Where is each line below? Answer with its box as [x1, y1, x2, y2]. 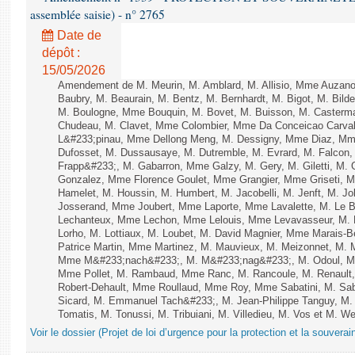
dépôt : [42, 46, 80, 59]
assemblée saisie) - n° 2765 [30, 6, 165, 22]
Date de [54, 29, 101, 42]
